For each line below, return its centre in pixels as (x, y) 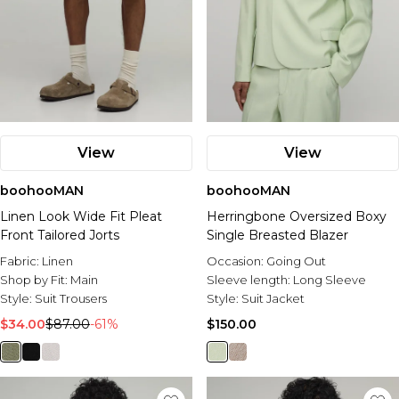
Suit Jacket (273, 298)
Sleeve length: (250, 280)
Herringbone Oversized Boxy (297, 216)
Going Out (296, 261)
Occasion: (236, 261)
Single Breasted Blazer (277, 235)
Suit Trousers (71, 298)
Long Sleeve (330, 280)
